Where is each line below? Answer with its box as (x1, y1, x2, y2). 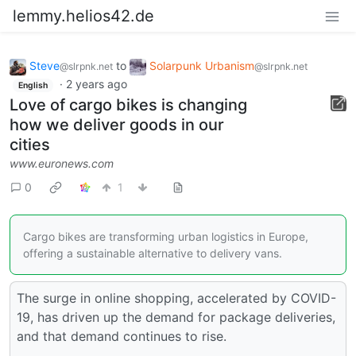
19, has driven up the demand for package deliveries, (17, 309, 335, 326)
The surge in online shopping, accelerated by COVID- (17, 290, 336, 307)
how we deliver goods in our (10, 115, 224, 135)
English (17, 79, 48, 91)
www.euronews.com (10, 157, 114, 171)
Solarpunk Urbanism (149, 59, 254, 72)
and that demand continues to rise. (17, 328, 226, 345)
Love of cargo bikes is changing (10, 95, 247, 115)
